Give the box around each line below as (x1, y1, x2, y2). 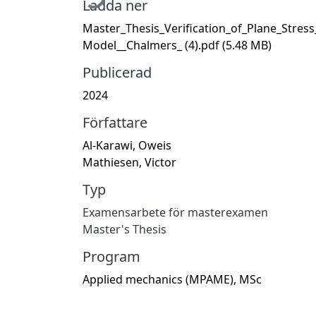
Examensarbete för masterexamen (83, 204, 268, 220)
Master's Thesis (83, 221, 166, 237)
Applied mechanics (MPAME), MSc (83, 271, 262, 287)
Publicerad (83, 62, 152, 82)
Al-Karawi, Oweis (83, 137, 171, 153)
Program (83, 246, 140, 266)
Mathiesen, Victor (83, 154, 176, 170)
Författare (83, 112, 147, 132)
